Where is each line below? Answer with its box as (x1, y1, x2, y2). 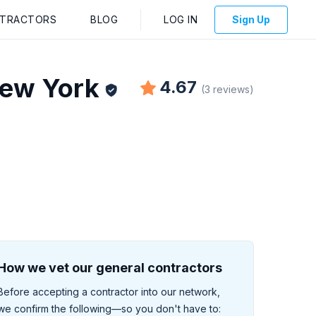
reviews (213, 83, 250, 95)
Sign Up (232, 13, 270, 25)
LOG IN (164, 13, 197, 25)
